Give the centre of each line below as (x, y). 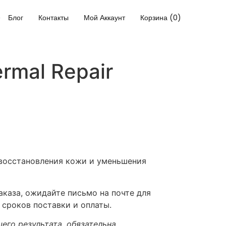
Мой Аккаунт (105, 18)
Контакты (54, 18)
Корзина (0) (161, 18)
